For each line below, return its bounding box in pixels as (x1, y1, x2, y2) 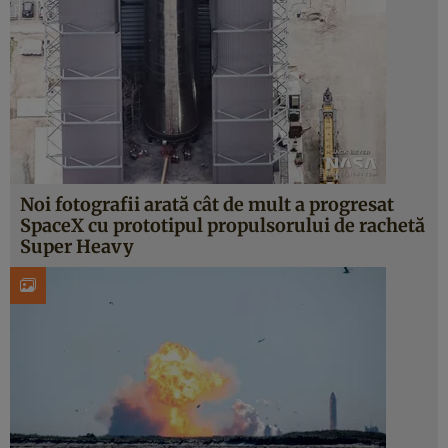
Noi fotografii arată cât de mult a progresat (20, 193, 394, 216)
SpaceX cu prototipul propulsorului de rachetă (20, 214, 425, 237)
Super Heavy (20, 235, 134, 258)
